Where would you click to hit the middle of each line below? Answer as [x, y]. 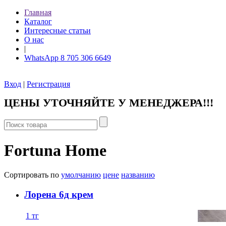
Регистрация [48, 84]
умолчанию [81, 175]
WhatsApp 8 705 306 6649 [68, 58]
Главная [38, 12]
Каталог [38, 21]
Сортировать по [33, 175]
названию [138, 175]
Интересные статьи [58, 31]
